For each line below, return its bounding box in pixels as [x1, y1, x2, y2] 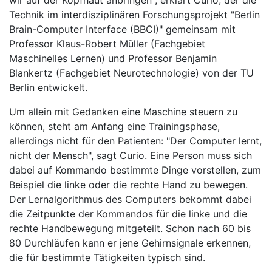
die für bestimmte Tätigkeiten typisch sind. [9, 251, 205, 263]
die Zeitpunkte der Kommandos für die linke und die [9, 208, 247, 220]
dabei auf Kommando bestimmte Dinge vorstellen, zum [9, 164, 261, 176]
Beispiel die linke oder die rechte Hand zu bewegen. [9, 178, 248, 191]
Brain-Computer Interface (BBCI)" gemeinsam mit [9, 23, 236, 35]
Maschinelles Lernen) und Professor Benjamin [9, 52, 217, 64]
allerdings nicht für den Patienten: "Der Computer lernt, [9, 135, 262, 147]
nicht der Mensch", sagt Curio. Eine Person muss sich [9, 149, 252, 161]
